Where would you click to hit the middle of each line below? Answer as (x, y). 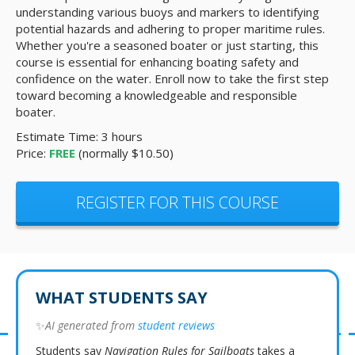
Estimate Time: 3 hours (79, 137)
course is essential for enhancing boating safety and (157, 62)
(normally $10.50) (126, 153)
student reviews (176, 326)
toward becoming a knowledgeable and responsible (157, 95)
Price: (32, 153)
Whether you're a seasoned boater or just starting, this (167, 46)
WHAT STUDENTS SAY (122, 298)
